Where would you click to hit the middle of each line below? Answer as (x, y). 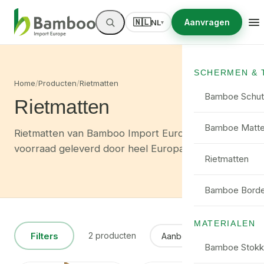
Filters (44, 236)
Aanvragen (207, 22)
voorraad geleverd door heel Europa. (100, 148)
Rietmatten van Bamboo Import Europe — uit (119, 133)
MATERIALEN (225, 223)
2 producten (112, 235)
